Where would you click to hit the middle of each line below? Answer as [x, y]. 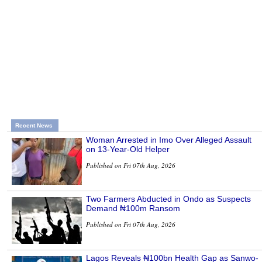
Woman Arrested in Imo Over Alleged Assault [169, 140]
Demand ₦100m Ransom [133, 208]
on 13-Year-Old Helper [128, 149]
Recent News [34, 126]
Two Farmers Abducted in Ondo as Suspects [168, 199]
